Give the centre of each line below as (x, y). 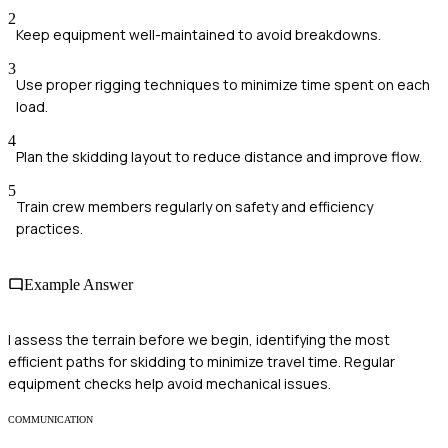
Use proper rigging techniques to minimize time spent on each (223, 85)
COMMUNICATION (50, 419)
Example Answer (78, 284)
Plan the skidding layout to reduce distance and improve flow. (219, 157)
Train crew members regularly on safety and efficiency (194, 207)
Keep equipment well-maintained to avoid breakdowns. (198, 35)
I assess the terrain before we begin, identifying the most (199, 339)
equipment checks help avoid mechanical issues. (169, 383)
